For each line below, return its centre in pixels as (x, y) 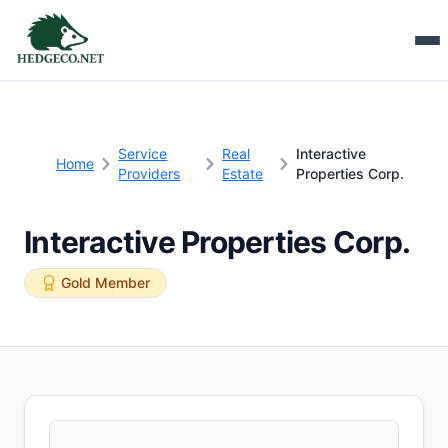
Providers (149, 173)
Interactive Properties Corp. (217, 242)
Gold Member (105, 282)
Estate (243, 173)
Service (143, 153)
